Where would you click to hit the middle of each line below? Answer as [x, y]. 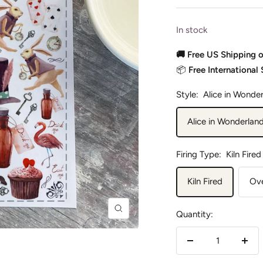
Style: [188, 95]
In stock [192, 30]
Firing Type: [199, 155]
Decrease [208, 247]
